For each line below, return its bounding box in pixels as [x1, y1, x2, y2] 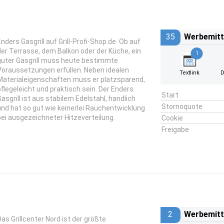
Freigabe [161, 125, 189, 133]
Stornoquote [161, 102, 202, 110]
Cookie [161, 114, 183, 122]
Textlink [179, 69, 200, 76]
